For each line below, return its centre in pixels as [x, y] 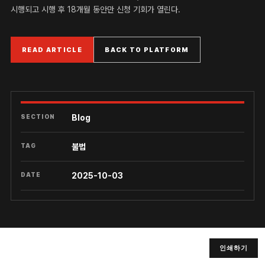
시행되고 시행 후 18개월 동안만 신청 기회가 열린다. [96, 9]
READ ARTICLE [52, 50]
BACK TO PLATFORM [147, 50]
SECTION [38, 117]
